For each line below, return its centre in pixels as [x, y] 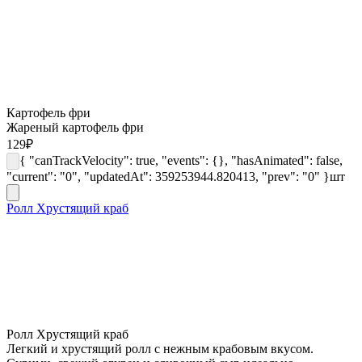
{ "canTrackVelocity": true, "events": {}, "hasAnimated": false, [181, 160]
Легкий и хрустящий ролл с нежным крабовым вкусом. [160, 348]
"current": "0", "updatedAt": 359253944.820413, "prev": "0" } [168, 176]
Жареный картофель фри [75, 127]
